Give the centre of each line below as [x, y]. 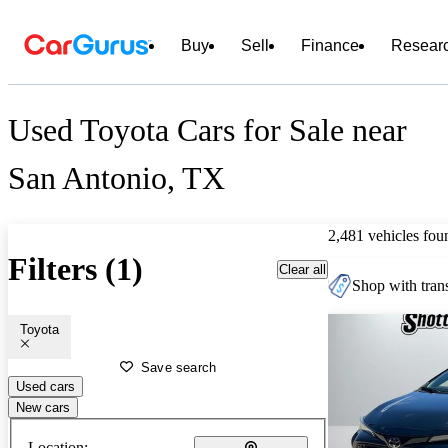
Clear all [302, 269]
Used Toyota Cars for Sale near [207, 130]
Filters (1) [75, 269]
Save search [179, 367]
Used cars [45, 386]
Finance [330, 45]
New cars [43, 407]
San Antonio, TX [116, 178]
